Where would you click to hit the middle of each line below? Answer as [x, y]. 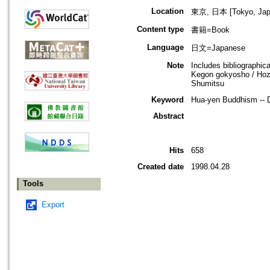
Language [165, 48]
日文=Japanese [218, 48]
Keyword [168, 100]
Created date [161, 167]
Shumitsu [208, 84]
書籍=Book [210, 30]
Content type [160, 30]
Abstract [168, 116]
